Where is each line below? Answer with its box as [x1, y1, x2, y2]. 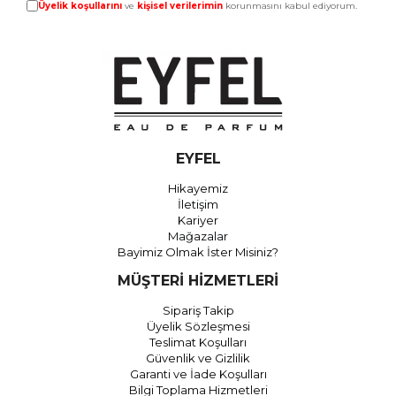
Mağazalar [168, 229, 228, 244]
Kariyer [178, 213, 218, 228]
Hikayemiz [168, 181, 228, 196]
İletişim [178, 197, 218, 212]
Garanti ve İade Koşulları [129, 367, 267, 382]
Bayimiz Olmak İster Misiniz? [118, 245, 278, 260]
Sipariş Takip [162, 303, 234, 318]
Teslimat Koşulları [149, 335, 247, 350]
